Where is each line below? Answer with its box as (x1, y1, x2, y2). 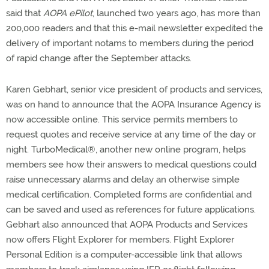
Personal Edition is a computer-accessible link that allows (6, 249, 242, 260)
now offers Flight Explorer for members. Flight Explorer (6, 234, 234, 245)
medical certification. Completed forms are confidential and (6, 189, 252, 200)
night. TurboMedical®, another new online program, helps (6, 144, 246, 155)
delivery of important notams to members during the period (6, 38, 253, 49)
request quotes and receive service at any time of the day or (6, 129, 256, 140)
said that (6, 8, 43, 19)
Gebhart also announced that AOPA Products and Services (6, 219, 247, 230)
